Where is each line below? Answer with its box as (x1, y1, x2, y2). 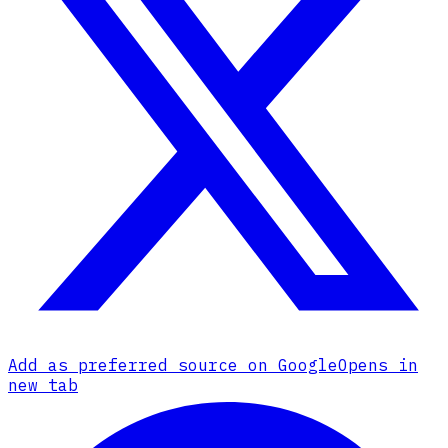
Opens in (338, 355, 418, 376)
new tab (8, 375, 78, 396)
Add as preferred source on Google (8, 355, 338, 376)
